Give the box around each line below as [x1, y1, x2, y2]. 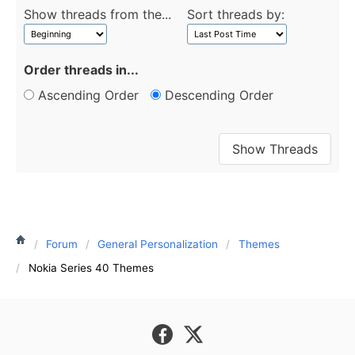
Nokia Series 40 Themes [28, 261, 154, 274]
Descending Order [161, 87, 273, 104]
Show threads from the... [24, 6, 171, 23]
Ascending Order [34, 87, 139, 104]
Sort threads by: [187, 6, 284, 23]
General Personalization [97, 237, 219, 250]
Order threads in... [24, 62, 139, 78]
